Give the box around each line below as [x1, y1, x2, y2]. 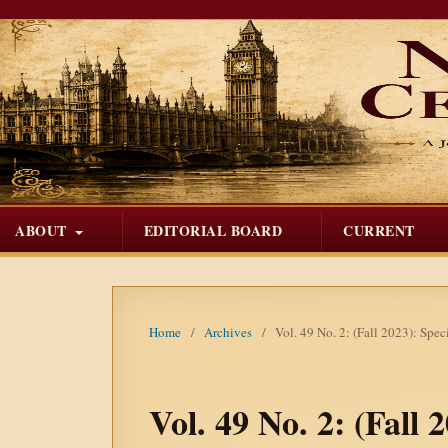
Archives [204, 322, 252, 341]
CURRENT [343, 219, 415, 241]
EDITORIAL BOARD [143, 219, 282, 241]
